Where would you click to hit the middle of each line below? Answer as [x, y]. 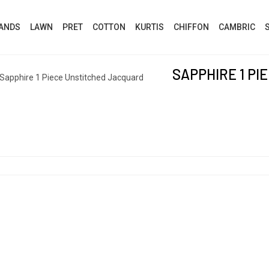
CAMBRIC [237, 27]
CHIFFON [191, 27]
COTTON [109, 27]
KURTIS [150, 27]
